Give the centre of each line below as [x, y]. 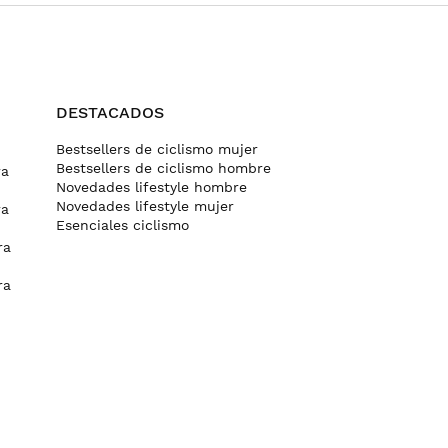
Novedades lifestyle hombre [151, 186]
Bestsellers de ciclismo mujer [157, 148]
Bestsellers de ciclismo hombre [163, 167]
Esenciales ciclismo [122, 224]
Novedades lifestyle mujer [145, 205]
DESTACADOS [110, 112]
